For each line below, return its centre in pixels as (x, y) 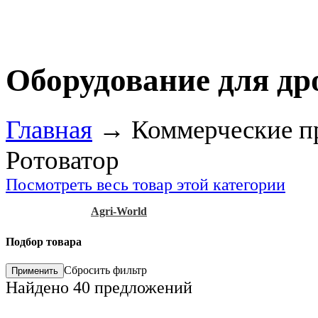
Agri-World (119, 211)
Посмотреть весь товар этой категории (146, 184)
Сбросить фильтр (105, 270)
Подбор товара (44, 241)
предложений (141, 288)
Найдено (39, 288)
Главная (49, 129)
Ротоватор (62, 160)
